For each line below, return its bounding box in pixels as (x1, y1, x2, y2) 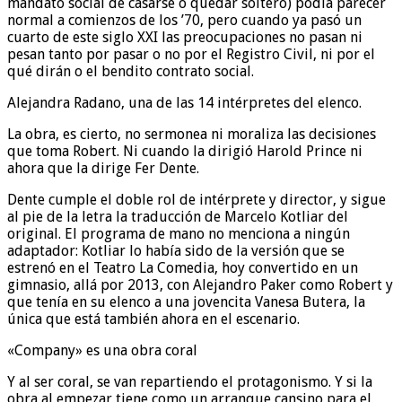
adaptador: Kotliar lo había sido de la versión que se (7, 242, 345, 260)
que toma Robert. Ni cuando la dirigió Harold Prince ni (7, 143, 363, 161)
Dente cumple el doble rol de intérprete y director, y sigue (7, 191, 386, 209)
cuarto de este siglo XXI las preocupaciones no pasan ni (7, 29, 363, 47)
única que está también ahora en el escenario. (7, 310, 300, 328)
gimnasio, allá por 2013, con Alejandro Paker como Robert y (7, 276, 393, 294)
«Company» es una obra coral (7, 342, 197, 360)
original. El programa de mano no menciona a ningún (7, 225, 350, 243)
